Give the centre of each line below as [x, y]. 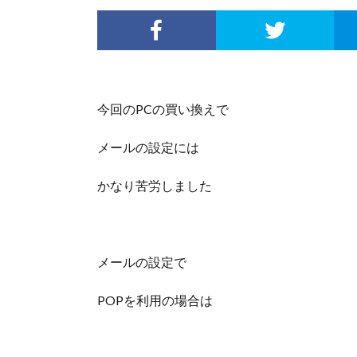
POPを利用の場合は [155, 300]
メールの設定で [142, 262]
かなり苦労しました [155, 186]
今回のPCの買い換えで [163, 109]
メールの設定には [148, 147]
